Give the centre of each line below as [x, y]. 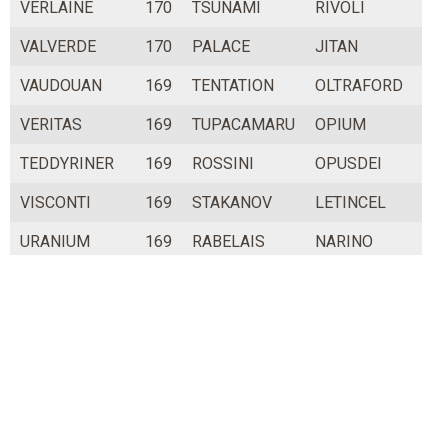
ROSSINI [223, 164]
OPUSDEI [348, 164]
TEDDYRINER [67, 164]
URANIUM [55, 242]
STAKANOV [232, 203]
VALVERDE [58, 47]
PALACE [221, 47]
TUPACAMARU [243, 125]
